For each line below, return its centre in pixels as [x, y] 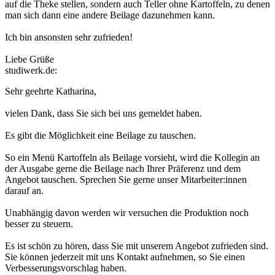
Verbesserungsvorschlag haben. [66, 268]
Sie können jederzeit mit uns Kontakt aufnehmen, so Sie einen [125, 257]
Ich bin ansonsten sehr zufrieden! [69, 37]
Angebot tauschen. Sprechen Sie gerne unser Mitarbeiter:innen [126, 180]
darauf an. [24, 191]
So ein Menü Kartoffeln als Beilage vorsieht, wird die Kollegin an [132, 158]
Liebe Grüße [29, 60]
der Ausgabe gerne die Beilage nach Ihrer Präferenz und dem [123, 169]
